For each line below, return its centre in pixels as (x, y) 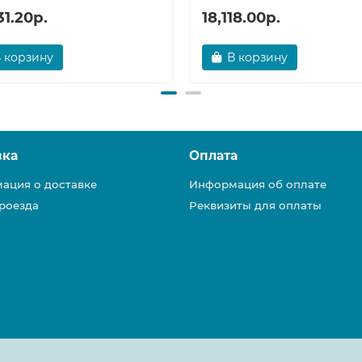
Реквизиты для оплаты (255, 206)
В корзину (257, 58)
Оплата (213, 156)
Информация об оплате (258, 185)
